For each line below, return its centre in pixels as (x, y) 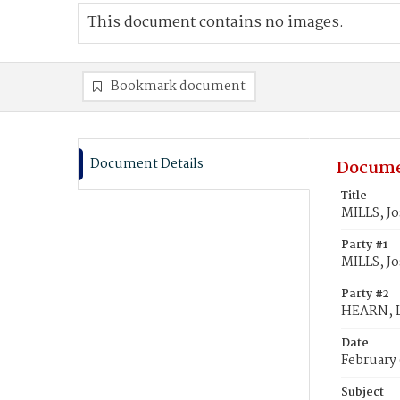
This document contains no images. (216, 23)
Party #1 (364, 245)
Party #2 (365, 294)
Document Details (147, 164)
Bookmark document (178, 87)
